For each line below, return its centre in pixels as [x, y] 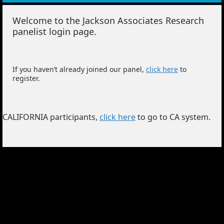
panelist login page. [54, 31]
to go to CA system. [174, 117]
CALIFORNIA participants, [51, 117]
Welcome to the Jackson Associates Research [108, 20]
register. [26, 78]
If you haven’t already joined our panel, [79, 69]
